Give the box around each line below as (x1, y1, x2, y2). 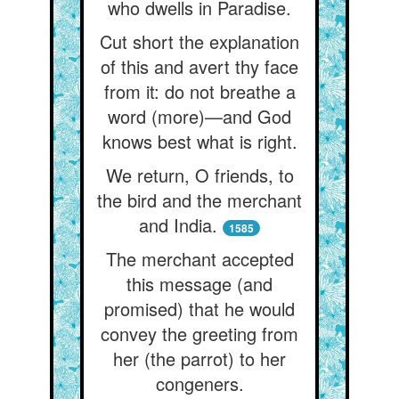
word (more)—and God (108, 103, 291, 129)
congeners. (155, 370, 244, 396)
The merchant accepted (105, 246, 294, 272)
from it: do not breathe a (103, 78, 296, 104)
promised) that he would (104, 296, 295, 322)
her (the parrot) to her (113, 346, 286, 371)
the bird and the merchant (97, 187, 302, 213)
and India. (139, 212, 217, 238)
